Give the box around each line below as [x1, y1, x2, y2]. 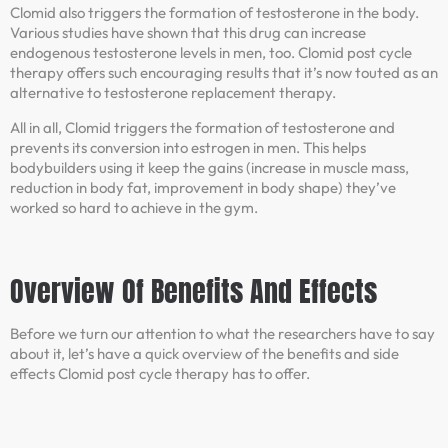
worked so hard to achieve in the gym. [10, 197, 258, 217]
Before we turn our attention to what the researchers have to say [10, 323, 435, 343]
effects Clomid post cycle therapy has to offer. [10, 363, 310, 383]
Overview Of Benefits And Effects [10, 269, 377, 312]
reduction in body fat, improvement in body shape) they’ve [10, 177, 396, 197]
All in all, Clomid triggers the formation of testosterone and [10, 117, 395, 137]
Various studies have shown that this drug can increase [10, 23, 366, 43]
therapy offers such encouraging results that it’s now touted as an [10, 63, 438, 83]
